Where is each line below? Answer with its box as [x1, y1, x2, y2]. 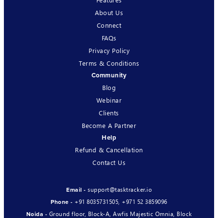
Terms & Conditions [79, 58, 139, 67]
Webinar [96, 95, 122, 104]
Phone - [51, 198, 75, 206]
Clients [99, 108, 119, 117]
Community [91, 71, 127, 79]
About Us [95, 8, 123, 17]
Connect [96, 20, 122, 29]
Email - [66, 186, 88, 194]
